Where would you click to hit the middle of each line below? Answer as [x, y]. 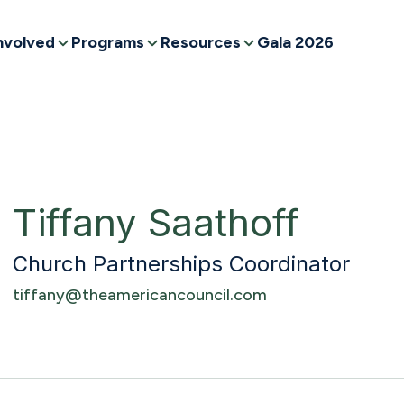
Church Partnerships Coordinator [181, 263]
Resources [201, 42]
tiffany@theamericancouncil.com [139, 294]
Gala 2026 [295, 42]
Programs [108, 42]
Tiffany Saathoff [156, 222]
